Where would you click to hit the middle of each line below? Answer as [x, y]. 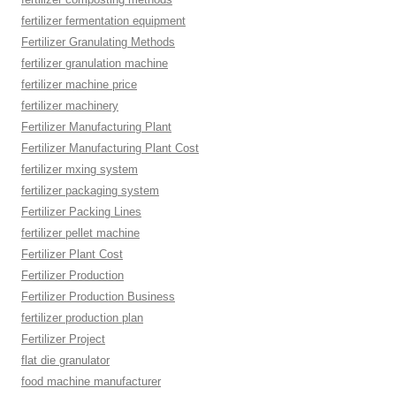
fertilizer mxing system [80, 169]
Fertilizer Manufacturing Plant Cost [110, 148]
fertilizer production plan [82, 318]
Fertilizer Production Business [98, 297]
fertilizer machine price [79, 84]
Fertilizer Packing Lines [81, 212]
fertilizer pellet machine [80, 233]
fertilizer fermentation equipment [103, 21]
